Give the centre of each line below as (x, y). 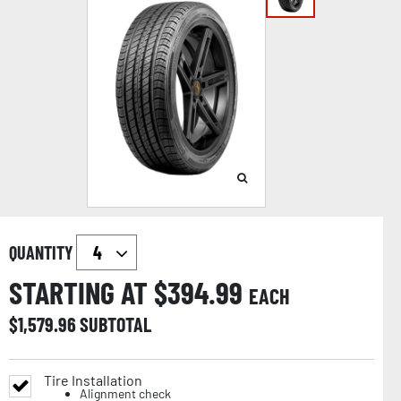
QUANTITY (43, 253)
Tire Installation (93, 380)
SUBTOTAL (115, 324)
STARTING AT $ (88, 293)
